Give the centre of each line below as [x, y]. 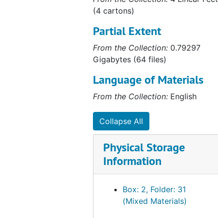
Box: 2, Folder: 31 [154, 189]
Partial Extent [127, 31]
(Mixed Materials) [155, 201]
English [182, 96]
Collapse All [121, 121]
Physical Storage [144, 147]
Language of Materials [148, 80]
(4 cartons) [114, 11]
